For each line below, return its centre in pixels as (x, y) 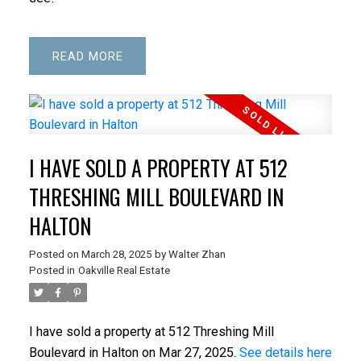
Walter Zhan (197, 255)
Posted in (52, 271)
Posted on (55, 255)
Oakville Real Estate (124, 271)
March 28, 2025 (116, 255)
